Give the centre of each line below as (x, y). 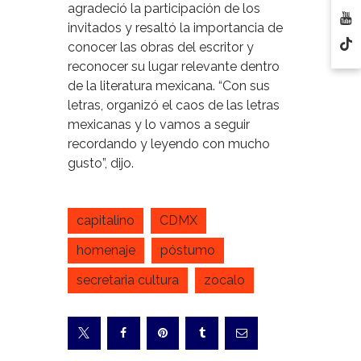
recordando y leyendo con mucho (169, 143)
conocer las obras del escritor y (161, 47)
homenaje (106, 251)
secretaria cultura (128, 280)
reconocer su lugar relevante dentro (174, 66)
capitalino (106, 221)
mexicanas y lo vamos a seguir (159, 124)
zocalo (224, 280)
